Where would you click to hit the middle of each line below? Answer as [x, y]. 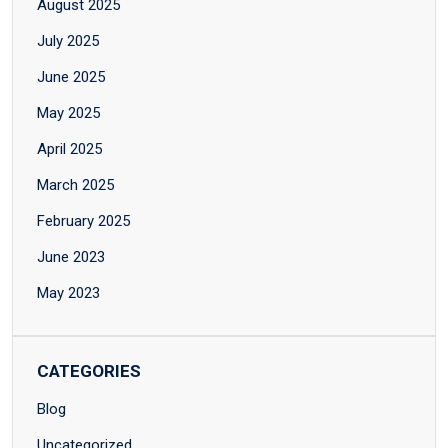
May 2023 [68, 293]
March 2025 [75, 185]
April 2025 [69, 149]
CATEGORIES [89, 371]
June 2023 [71, 257]
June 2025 [71, 77]
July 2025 [68, 41]
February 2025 [83, 221]
